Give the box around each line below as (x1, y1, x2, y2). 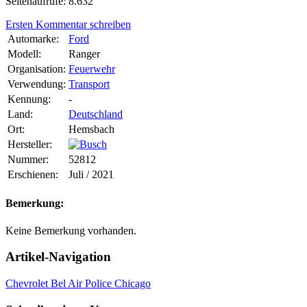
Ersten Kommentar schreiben (5, 19, 131, 31)
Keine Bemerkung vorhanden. (5, 224, 136, 236)
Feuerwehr (69, 63, 115, 75)
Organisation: (8, 63, 66, 75)
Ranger (69, 48, 100, 60)
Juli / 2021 (69, 169, 114, 181)
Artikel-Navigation (5, 249, 111, 265)
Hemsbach (69, 123, 114, 136)
